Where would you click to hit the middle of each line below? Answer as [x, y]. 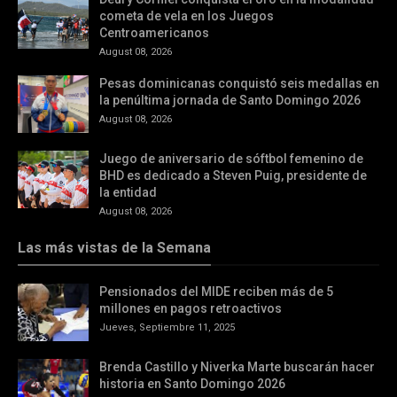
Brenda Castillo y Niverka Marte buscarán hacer [237, 367]
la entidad [128, 192]
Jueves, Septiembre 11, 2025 [167, 327]
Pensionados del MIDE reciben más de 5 [216, 292]
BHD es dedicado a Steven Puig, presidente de [233, 175]
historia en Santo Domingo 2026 [192, 384]
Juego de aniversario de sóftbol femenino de [231, 159]
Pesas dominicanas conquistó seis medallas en [239, 83]
